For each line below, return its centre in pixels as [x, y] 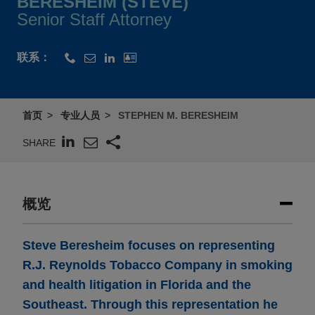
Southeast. [55, 305]
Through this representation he [182, 305]
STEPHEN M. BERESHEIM [178, 116]
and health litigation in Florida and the [137, 285]
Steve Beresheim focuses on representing [149, 246]
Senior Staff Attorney [94, 20]
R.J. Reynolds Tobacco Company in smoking [157, 265]
